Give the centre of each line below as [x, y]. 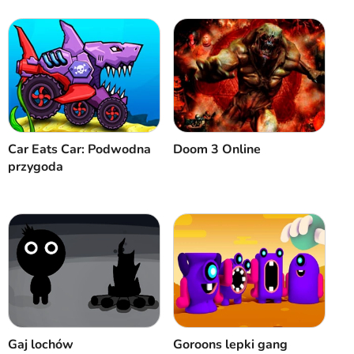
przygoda [36, 167]
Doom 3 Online [217, 150]
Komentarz [218, 103]
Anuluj [56, 103]
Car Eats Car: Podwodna [80, 150]
